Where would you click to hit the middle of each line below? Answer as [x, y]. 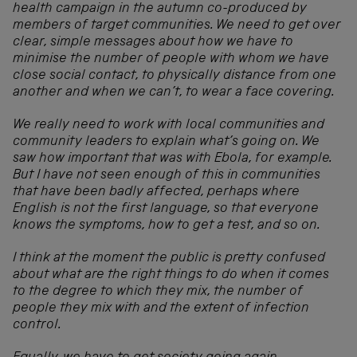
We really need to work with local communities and [169, 125]
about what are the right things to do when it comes [171, 275]
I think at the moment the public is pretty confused [169, 258]
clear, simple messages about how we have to [153, 42]
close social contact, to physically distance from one [175, 76]
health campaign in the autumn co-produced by [160, 9]
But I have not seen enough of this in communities [167, 175]
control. [37, 325]
